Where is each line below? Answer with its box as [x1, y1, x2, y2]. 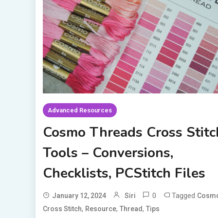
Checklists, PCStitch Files [42, 164, 205, 183]
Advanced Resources [47, 107, 112, 114]
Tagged [171, 191, 197, 200]
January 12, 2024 [52, 192, 106, 200]
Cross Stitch [42, 205, 82, 213]
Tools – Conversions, [42, 144, 173, 163]
